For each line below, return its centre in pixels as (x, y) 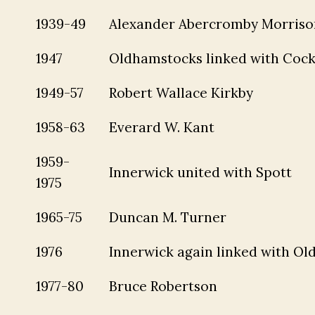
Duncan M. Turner (167, 217)
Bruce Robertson (163, 286)
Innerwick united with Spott (200, 172)
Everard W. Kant (161, 127)
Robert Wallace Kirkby (181, 92)
